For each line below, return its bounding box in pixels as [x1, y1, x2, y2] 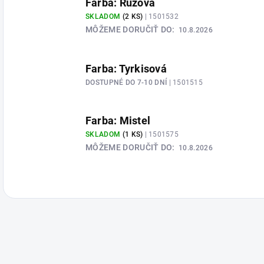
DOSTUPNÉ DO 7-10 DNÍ [85, 78, 169, 87]
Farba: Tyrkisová [85, 62, 167, 75]
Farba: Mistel [85, 114, 151, 127]
